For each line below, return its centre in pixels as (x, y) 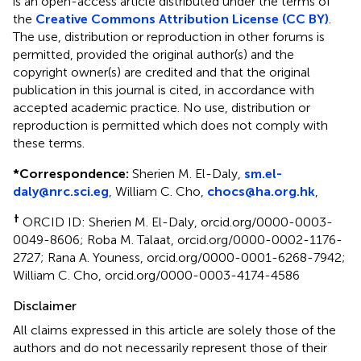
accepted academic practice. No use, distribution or (162, 107)
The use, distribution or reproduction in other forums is (169, 36)
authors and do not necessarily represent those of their (170, 347)
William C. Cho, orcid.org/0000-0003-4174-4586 (156, 275)
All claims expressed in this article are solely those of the (174, 330)
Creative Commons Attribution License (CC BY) (182, 19)
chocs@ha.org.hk (261, 191)
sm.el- (263, 173)
